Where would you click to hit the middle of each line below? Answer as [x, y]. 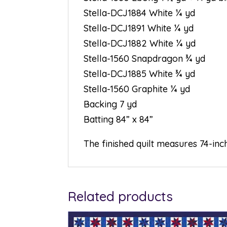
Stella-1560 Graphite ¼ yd [137, 89]
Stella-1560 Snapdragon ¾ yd [145, 59]
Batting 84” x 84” [119, 119]
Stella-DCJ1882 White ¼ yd [140, 43]
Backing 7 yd [110, 104]
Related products [121, 196]
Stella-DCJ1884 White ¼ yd [140, 13]
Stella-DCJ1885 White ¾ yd [140, 74]
